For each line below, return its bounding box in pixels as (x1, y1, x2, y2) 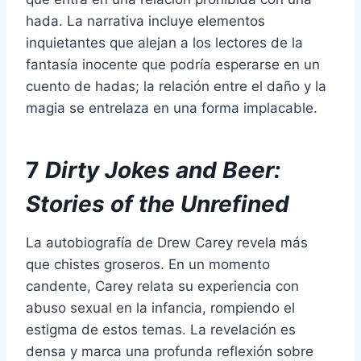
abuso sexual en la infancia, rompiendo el (26, 299, 295, 316)
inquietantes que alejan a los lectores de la (26, 34, 303, 51)
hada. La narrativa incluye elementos (26, 12, 265, 29)
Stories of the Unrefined (26, 189, 289, 218)
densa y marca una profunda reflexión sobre (26, 342, 313, 359)
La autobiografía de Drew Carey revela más (26, 234, 308, 251)
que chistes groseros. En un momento (26, 255, 270, 272)
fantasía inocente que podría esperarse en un (26, 56, 320, 73)
